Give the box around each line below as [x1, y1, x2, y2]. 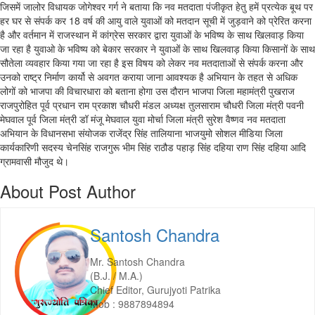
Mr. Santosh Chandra [89, 255, 185, 269]
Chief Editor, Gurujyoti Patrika [89, 283, 221, 297]
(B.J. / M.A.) [89, 269, 143, 283]
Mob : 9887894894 [89, 297, 174, 311]
